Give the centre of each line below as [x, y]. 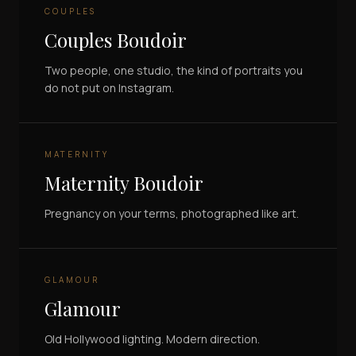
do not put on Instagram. [109, 88]
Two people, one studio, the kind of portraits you [174, 71]
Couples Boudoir [116, 40]
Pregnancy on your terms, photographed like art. [172, 214]
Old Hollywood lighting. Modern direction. [152, 339]
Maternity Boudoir [124, 183]
